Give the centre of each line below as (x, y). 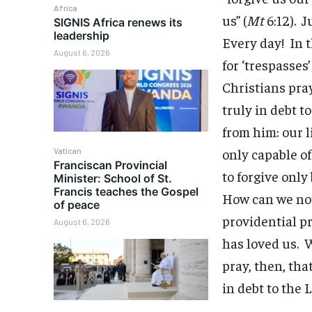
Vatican (68, 150)
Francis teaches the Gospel (126, 191)
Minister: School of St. (113, 178)
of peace (77, 204)
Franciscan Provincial (111, 165)
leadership (82, 35)
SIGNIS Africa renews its (118, 22)
